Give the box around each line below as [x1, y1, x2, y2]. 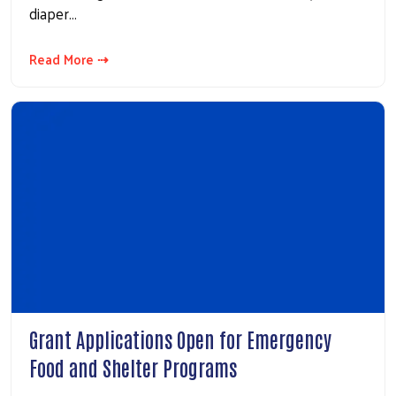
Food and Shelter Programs [29, 354, 237, 381]
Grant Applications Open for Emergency [29, 325, 331, 353]
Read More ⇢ [29, 47, 109, 72]
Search [162, 143, 208, 173]
